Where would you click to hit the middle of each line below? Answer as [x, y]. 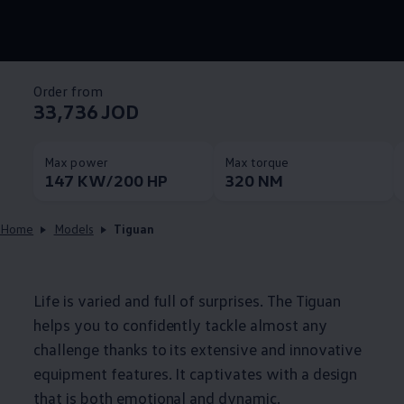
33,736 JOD [87, 111]
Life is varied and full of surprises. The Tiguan [188, 300]
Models [73, 228]
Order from [69, 91]
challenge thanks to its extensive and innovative [198, 349]
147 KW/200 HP [106, 180]
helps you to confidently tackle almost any [180, 324]
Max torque [257, 161]
